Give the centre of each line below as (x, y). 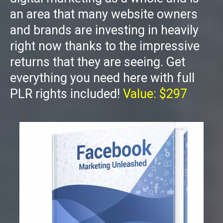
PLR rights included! (66, 94)
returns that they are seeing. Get (98, 62)
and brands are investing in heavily (104, 30)
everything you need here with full (102, 78)
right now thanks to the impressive (105, 46)
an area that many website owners (104, 14)
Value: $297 (155, 94)
